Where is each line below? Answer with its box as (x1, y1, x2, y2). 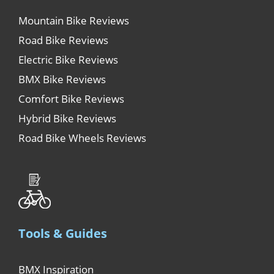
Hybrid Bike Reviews (18, 111, 116, 125)
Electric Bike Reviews (18, 53, 118, 67)
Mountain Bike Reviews (18, 13, 129, 28)
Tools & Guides (18, 224, 107, 242)
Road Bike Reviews (18, 33, 108, 47)
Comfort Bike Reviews (18, 92, 124, 106)
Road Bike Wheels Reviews (18, 131, 146, 145)
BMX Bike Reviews (18, 72, 106, 86)
